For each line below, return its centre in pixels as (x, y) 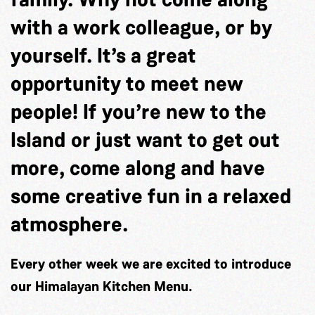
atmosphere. (69, 224)
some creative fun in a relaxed (151, 196)
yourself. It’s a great (103, 56)
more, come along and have (138, 168)
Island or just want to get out (145, 140)
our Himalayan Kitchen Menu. (102, 286)
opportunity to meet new (127, 84)
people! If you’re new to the (139, 112)
